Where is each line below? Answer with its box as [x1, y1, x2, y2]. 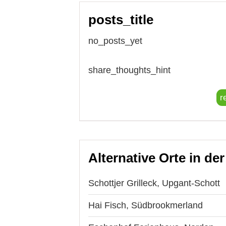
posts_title [88, 12, 153, 27]
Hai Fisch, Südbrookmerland [88, 200, 203, 210]
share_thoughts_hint [88, 65, 171, 75]
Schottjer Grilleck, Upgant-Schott [88, 178, 220, 188]
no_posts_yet [88, 35, 142, 46]
